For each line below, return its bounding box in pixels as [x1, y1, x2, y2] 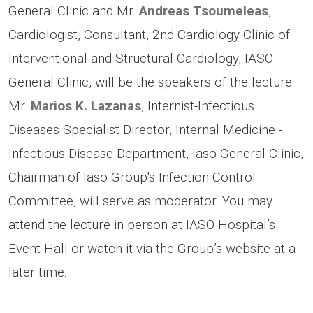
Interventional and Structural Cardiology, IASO [8, 50, 273, 67]
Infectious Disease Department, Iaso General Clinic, [8, 145, 303, 162]
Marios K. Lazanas [31, 98, 141, 115]
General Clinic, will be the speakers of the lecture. [8, 74, 295, 91]
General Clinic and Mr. [8, 3, 139, 20]
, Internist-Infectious [141, 98, 254, 115]
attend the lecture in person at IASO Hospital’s [8, 217, 275, 233]
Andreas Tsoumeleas [139, 3, 268, 20]
